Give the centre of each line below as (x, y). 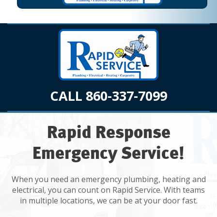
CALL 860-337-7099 (108, 95)
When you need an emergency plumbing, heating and (108, 179)
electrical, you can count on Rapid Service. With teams (108, 190)
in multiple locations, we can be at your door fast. (108, 200)
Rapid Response (108, 133)
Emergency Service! (108, 154)
